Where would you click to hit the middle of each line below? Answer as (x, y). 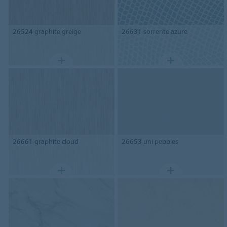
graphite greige (57, 31)
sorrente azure (165, 31)
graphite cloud (55, 142)
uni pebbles (160, 142)
